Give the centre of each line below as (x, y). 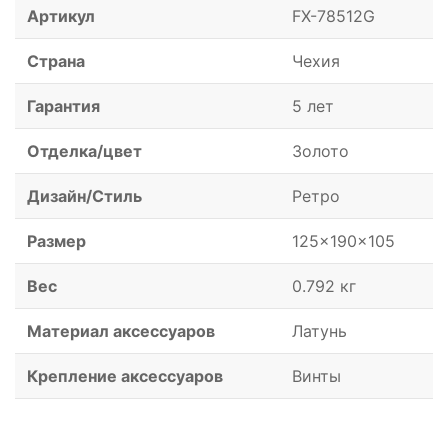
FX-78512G (333, 16)
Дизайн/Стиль (84, 196)
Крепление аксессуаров (125, 376)
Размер (56, 241)
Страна (56, 61)
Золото (320, 151)
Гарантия (63, 106)
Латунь (319, 331)
